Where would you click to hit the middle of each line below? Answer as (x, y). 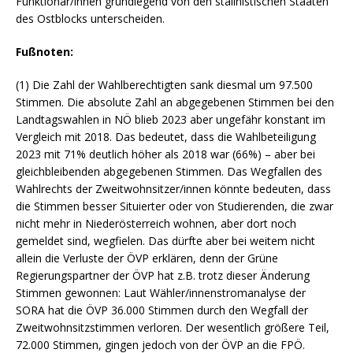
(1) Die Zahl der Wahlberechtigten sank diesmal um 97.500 (164, 84)
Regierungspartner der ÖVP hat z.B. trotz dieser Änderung (163, 275)
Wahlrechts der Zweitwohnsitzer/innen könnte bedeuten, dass (173, 188)
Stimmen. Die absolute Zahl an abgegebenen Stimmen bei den (175, 102)
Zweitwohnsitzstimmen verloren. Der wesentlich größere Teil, (173, 327)
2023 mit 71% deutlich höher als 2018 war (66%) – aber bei (165, 154)
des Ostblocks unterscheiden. (92, 18)
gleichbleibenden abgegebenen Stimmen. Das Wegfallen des (169, 171)
